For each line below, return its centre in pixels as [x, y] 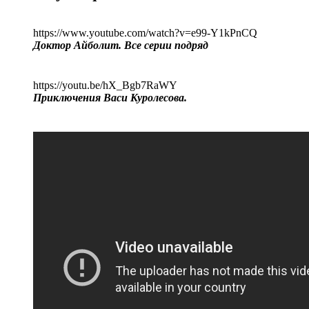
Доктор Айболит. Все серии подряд [121, 45]
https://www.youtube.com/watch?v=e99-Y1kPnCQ [145, 32]
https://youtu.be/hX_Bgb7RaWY [105, 85]
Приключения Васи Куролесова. [110, 97]
